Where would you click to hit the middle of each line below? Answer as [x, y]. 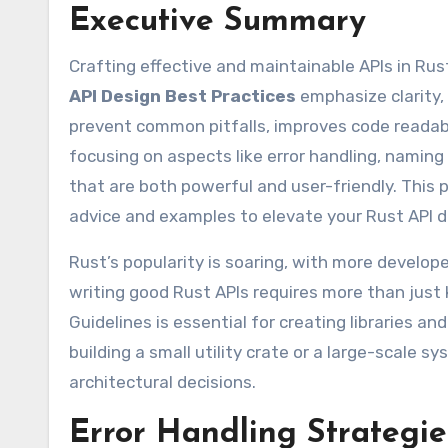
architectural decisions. [162, 381]
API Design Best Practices [182, 95]
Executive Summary [217, 21]
